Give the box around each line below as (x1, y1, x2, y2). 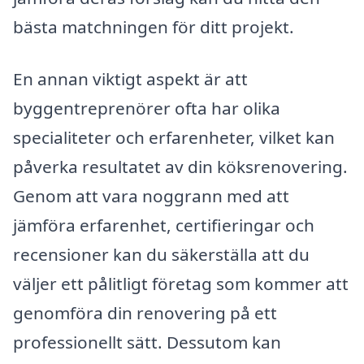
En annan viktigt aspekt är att (13, 67, 248, 90)
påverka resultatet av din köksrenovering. (13, 154, 348, 178)
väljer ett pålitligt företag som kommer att (13, 271, 349, 295)
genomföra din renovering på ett (13, 301, 277, 324)
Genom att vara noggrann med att (13, 184, 289, 207)
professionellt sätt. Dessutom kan (13, 330, 281, 353)
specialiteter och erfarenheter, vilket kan (13, 125, 335, 149)
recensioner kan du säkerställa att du (13, 242, 310, 266)
